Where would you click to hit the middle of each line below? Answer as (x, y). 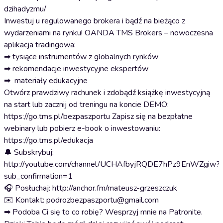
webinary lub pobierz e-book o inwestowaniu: (82, 128)
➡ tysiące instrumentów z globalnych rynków (81, 57)
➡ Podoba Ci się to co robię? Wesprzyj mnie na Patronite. (103, 212)
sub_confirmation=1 (38, 176)
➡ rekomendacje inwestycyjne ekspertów (76, 69)
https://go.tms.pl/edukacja (49, 140)
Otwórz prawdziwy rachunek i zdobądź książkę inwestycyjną (107, 93)
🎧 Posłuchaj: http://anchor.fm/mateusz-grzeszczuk (91, 188)
